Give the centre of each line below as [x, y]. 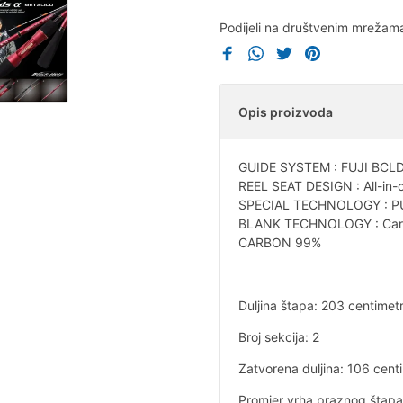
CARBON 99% [280, 243]
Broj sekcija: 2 [279, 337]
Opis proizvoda [286, 112]
